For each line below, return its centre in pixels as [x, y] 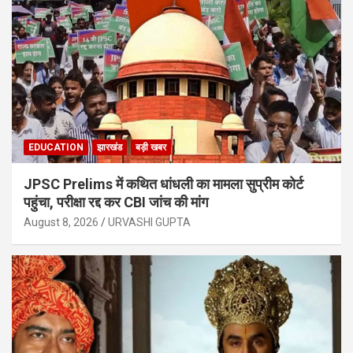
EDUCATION [56, 147]
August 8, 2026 [61, 222]
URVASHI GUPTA [149, 222]
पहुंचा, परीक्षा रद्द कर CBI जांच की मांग [116, 202]
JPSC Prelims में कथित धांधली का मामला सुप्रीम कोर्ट [163, 184]
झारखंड [110, 147]
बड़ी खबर [151, 147]
